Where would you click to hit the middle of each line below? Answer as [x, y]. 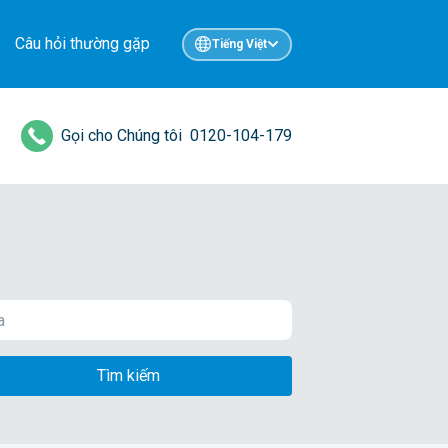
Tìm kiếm [128, 375]
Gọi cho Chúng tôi [121, 135]
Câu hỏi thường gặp [82, 43]
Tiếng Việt [239, 44]
